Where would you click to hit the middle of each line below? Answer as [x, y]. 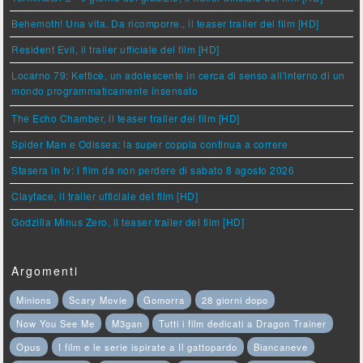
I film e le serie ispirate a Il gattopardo [147, 347]
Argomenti [45, 271]
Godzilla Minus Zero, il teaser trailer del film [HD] [128, 222]
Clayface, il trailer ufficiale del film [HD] [105, 196]
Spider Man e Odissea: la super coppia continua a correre [150, 144]
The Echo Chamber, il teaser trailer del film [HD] [126, 118]
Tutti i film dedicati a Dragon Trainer [243, 323]
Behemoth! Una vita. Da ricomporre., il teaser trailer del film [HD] [165, 23]
